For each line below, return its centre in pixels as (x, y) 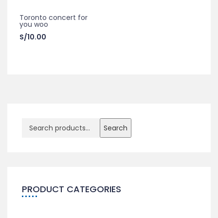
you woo (34, 25)
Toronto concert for (54, 18)
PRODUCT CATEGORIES (72, 189)
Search (116, 128)
